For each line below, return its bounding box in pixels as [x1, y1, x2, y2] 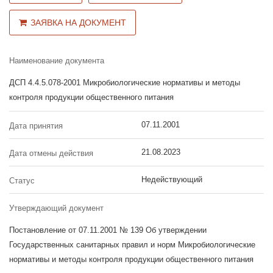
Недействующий [141, 175, 202, 184]
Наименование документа [9, 56, 104, 65]
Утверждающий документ [9, 204, 104, 213]
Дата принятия [9, 121, 63, 130]
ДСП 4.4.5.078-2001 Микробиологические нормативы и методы [9, 78, 240, 87]
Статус [9, 176, 35, 185]
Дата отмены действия [9, 149, 93, 158]
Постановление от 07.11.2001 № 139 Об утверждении [9, 225, 207, 235]
